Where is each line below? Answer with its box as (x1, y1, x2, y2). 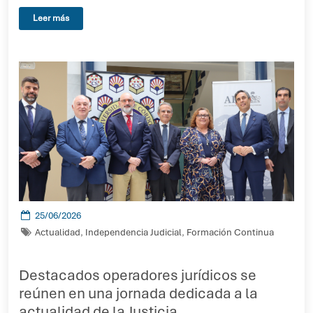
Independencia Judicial (85, 226, 182, 238)
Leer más (33, 13, 69, 24)
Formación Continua (186, 226, 274, 238)
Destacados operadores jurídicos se (19, 265, 256, 284)
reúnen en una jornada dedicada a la (19, 284, 258, 303)
